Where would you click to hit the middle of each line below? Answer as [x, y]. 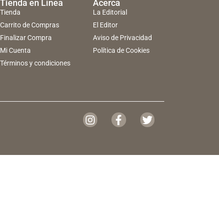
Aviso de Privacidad [122, 38]
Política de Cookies [121, 51]
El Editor [105, 25]
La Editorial [110, 12]
